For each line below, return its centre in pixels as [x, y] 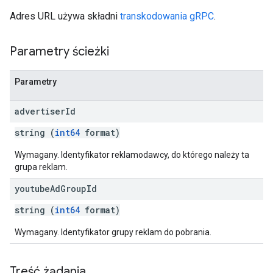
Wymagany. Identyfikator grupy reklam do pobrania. [113, 232]
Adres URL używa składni [65, 16]
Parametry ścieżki [59, 51]
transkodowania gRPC [167, 16]
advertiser [40, 111]
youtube [32, 189]
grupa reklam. [41, 167]
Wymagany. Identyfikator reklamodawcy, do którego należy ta [132, 155]
